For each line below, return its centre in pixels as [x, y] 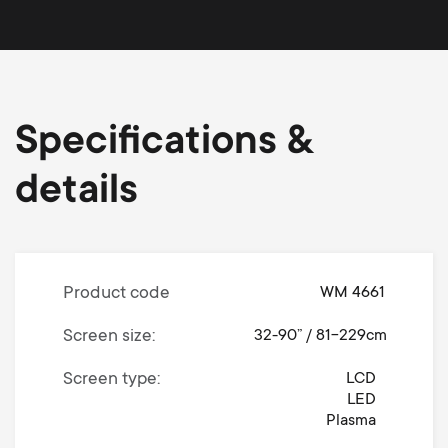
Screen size [107, 337]
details [76, 193]
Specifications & [163, 144]
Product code [116, 294]
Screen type [109, 380]
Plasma [351, 421]
